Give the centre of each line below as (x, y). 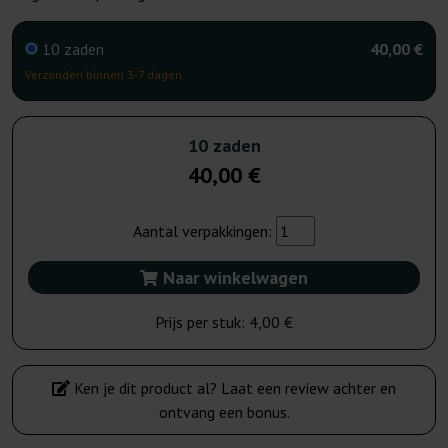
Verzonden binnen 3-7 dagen (103, 75)
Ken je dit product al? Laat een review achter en (233, 388)
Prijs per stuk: (202, 322)
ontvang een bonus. (224, 412)
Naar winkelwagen (233, 278)
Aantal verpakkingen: (204, 231)
